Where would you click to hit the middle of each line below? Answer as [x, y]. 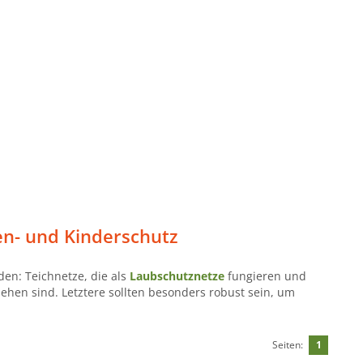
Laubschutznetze [177, 275]
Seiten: [288, 344]
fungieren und [265, 275]
